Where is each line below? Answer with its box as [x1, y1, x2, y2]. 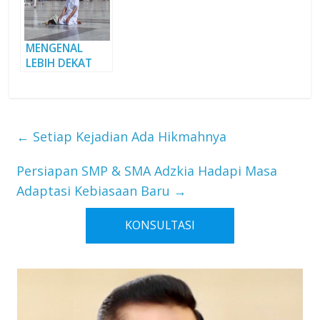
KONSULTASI [124, 217, 195, 234]
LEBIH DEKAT [26, 55, 93, 71]
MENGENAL [26, 40, 84, 56]
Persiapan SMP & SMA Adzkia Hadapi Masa [16, 161, 278, 179]
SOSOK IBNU [26, 70, 91, 86]
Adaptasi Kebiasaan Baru [16, 181, 174, 199]
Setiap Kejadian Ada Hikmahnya [29, 127, 227, 145]
